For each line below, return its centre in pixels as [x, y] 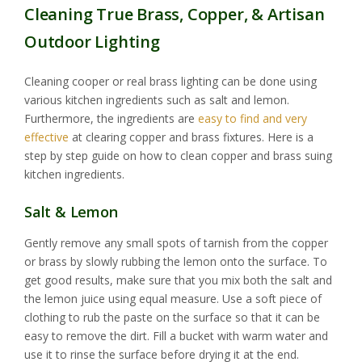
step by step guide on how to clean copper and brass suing [178, 156]
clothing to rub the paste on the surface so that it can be [172, 318]
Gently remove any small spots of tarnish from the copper [176, 243]
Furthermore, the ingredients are [111, 119]
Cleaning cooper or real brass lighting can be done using [170, 82]
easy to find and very [253, 119]
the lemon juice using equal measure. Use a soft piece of [173, 299]
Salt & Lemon [71, 212]
